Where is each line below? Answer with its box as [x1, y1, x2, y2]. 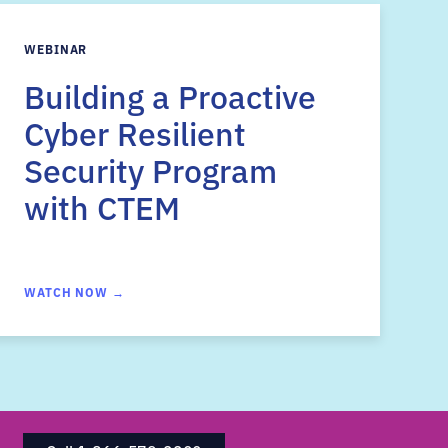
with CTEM [24, 184, 180, 228]
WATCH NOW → [24, 283, 125, 300]
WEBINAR [24, 40, 88, 57]
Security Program [24, 147, 277, 191]
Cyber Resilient [24, 110, 246, 154]
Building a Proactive [24, 73, 316, 117]
